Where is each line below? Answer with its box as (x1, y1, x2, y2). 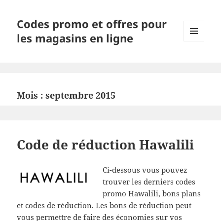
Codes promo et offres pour (17, 16, 167, 32)
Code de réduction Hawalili (17, 135, 194, 153)
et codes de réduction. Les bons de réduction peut (17, 200, 192, 210)
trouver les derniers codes (103, 176, 196, 186)
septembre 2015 (45, 89, 116, 102)
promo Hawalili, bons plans (103, 188, 201, 198)
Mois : (17, 89, 46, 102)
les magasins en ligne (17, 31, 134, 46)
